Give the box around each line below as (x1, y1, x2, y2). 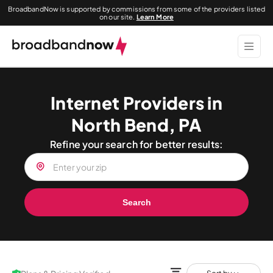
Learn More (136, 13, 174, 21)
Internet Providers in (51, 92, 222, 113)
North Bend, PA (71, 114, 202, 135)
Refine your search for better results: (49, 138, 224, 151)
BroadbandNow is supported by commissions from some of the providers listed (7, 5, 266, 13)
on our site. (99, 13, 136, 21)
